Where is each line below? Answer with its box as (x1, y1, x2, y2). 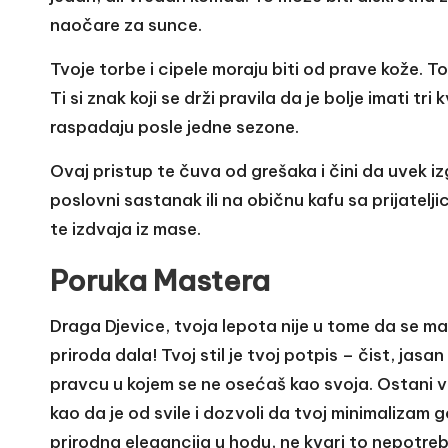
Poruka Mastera (50, 262, 270, 298)
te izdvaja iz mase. (50, 217, 201, 240)
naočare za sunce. (50, 13, 202, 36)
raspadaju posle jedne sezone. (50, 115, 299, 138)
